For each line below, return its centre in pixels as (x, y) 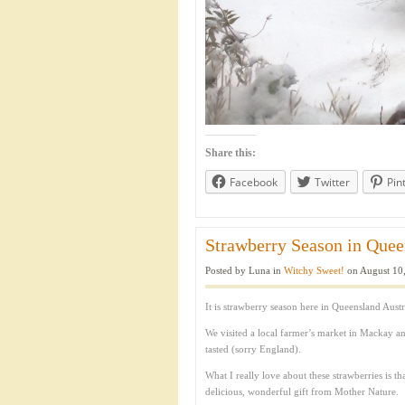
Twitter (332, 182)
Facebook (254, 182)
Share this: (231, 153)
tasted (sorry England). (253, 349)
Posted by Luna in (245, 270)
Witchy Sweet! (314, 270)
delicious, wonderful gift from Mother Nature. (302, 391)
